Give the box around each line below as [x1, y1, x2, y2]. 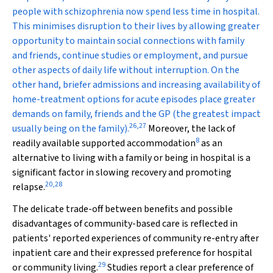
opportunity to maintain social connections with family [12, 34, 244, 48]
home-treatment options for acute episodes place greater [12, 93, 255, 106]
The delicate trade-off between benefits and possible [12, 202, 233, 216]
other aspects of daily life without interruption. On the [12, 63, 239, 77]
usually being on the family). [12, 122, 129, 135]
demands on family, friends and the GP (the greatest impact [12, 107, 261, 121]
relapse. [12, 180, 45, 194]
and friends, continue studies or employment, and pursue [12, 49, 248, 62]
